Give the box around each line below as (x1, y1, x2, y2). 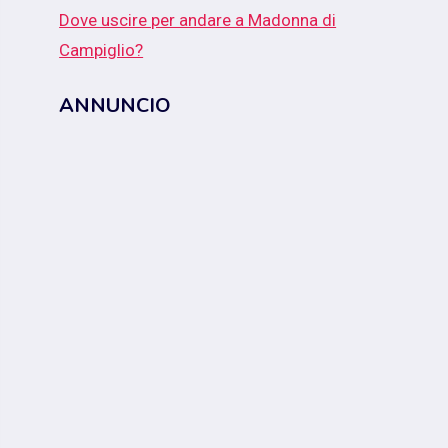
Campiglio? (59, 40, 144, 61)
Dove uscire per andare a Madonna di (59, 10, 337, 31)
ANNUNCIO (59, 91, 172, 119)
